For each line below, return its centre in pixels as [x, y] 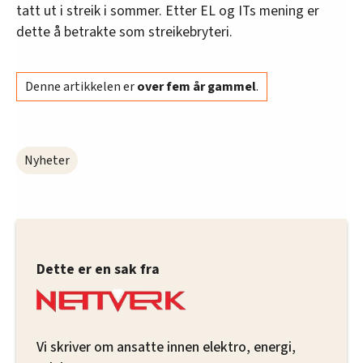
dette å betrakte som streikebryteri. [124, 32]
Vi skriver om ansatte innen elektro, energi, [166, 347]
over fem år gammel [196, 87]
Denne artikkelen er [81, 87]
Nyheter [47, 161]
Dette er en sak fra [98, 270]
